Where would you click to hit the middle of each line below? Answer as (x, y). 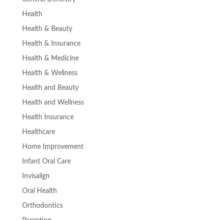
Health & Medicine (50, 58)
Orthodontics (42, 206)
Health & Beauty (47, 29)
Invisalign (36, 176)
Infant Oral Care (46, 161)
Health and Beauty (50, 88)
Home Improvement (53, 147)
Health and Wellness (53, 102)
